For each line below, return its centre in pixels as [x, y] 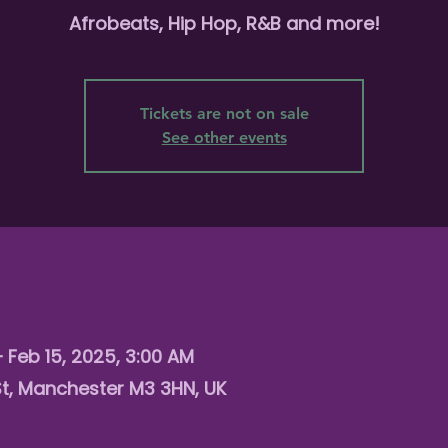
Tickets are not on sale [224, 113]
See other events [224, 137]
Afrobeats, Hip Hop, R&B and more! [224, 23]
